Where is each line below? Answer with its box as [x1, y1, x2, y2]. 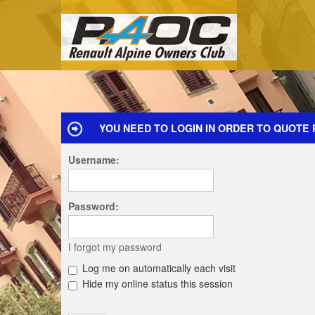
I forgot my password [68, 240, 162, 254]
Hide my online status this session [79, 276, 233, 290]
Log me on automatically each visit [79, 261, 236, 275]
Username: [68, 153, 120, 167]
